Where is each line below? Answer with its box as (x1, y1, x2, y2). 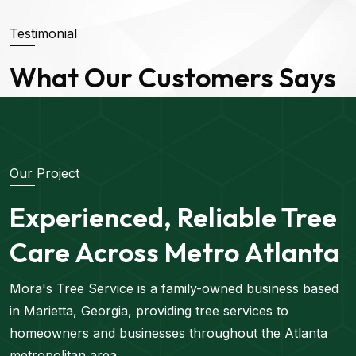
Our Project (10, 164, 79, 181)
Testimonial (10, 25, 77, 42)
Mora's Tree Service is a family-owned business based (10, 280, 339, 296)
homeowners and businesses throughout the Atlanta (10, 324, 327, 341)
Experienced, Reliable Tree (10, 199, 337, 234)
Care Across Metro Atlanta (10, 234, 339, 269)
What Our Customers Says (10, 60, 336, 95)
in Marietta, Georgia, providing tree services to (10, 302, 288, 319)
